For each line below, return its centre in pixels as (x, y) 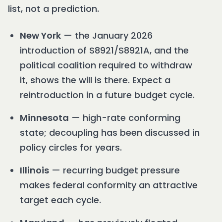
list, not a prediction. (54, 9)
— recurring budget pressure (114, 170)
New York (40, 36)
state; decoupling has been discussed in (110, 133)
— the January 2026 (107, 36)
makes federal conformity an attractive (109, 185)
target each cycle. (60, 200)
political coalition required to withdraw (106, 65)
